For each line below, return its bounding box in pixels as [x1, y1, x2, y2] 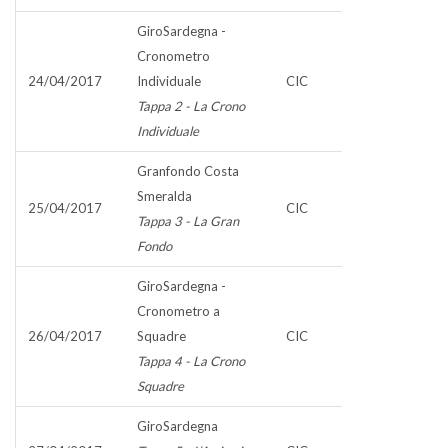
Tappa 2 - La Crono [137, 98, 245, 114]
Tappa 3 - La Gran [137, 213, 239, 229]
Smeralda [137, 188, 192, 204]
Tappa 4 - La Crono [137, 353, 245, 369]
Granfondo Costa [137, 163, 239, 179]
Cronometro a [137, 303, 220, 319]
